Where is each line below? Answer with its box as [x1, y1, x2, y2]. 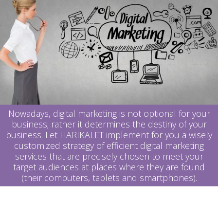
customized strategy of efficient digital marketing [14, 140, 204, 152]
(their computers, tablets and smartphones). [21, 172, 197, 184]
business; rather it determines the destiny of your [11, 118, 207, 130]
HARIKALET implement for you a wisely [60, 129, 212, 141]
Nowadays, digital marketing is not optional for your [8, 108, 210, 120]
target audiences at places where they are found [13, 161, 205, 173]
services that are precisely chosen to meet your [15, 150, 203, 163]
